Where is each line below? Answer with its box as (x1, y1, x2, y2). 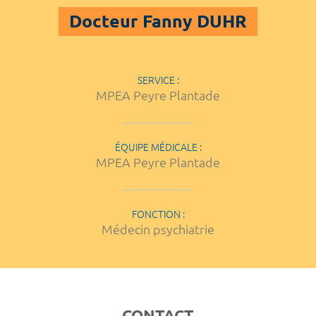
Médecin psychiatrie (102, 221, 214, 236)
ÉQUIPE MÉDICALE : (114, 141, 202, 153)
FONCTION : (131, 208, 185, 220)
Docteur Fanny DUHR (69, 11, 247, 32)
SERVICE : (137, 74, 179, 86)
